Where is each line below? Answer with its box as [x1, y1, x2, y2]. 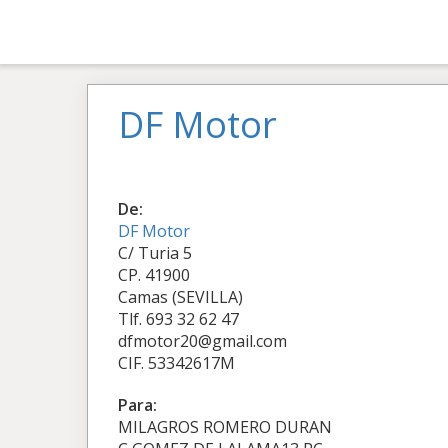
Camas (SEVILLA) [118, 286, 243, 308]
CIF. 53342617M [118, 352, 235, 374]
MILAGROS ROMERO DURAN [118, 416, 332, 438]
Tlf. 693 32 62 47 [118, 308, 239, 330]
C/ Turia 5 [118, 242, 192, 264]
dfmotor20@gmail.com [118, 330, 287, 352]
